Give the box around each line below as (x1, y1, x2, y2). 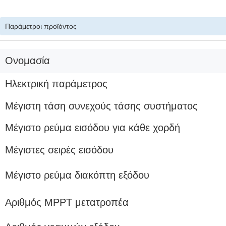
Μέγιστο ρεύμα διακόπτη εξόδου (5, 169, 149, 181)
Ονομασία (5, 55, 50, 66)
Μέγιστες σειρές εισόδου (5, 144, 114, 155)
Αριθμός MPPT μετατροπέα (5, 197, 129, 208)
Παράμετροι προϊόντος (5, 22, 77, 30)
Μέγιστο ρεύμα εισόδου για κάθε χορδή (5, 122, 180, 133)
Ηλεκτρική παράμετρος (5, 78, 107, 89)
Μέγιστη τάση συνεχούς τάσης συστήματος (5, 100, 198, 111)
